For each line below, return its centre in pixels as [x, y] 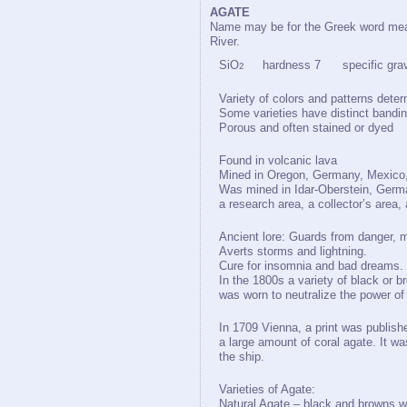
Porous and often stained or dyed [306, 128]
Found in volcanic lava [278, 160]
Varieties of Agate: [267, 389]
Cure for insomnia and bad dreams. [311, 266]
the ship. [242, 357]
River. [225, 41]
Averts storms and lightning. [293, 251]
